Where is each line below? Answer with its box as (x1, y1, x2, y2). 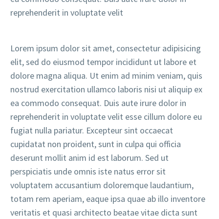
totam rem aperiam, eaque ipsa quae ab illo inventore (10, 193, 205, 205)
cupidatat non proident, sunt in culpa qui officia (10, 138, 181, 150)
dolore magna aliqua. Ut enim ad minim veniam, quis (10, 70, 202, 82)
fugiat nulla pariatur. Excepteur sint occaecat (10, 125, 173, 136)
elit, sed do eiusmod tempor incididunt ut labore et (10, 56, 197, 68)
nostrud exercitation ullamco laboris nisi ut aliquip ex (10, 84, 202, 95)
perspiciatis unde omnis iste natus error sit (10, 166, 166, 177)
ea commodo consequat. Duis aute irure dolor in (10, 97, 186, 109)
